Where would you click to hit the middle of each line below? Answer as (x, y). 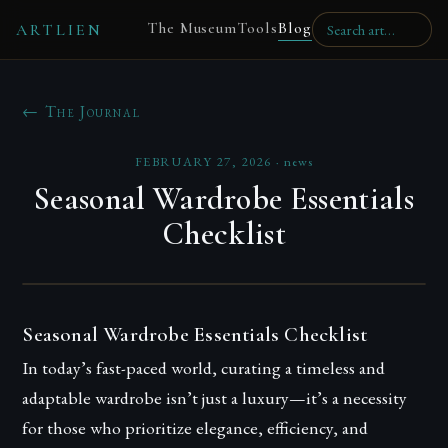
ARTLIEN (60, 29)
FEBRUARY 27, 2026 (203, 161)
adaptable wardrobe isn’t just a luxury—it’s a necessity (215, 397)
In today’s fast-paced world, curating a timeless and (204, 367)
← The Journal (81, 111)
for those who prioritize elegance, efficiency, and (195, 427)
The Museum (192, 28)
